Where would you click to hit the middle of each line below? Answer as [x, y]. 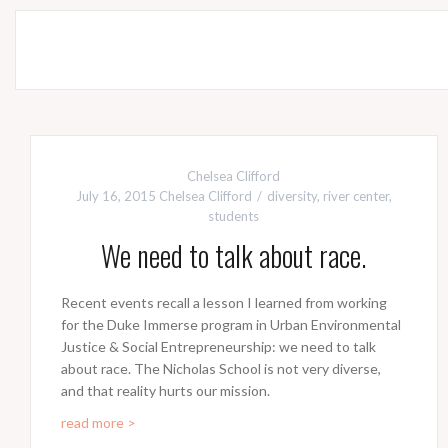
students [234, 216]
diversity [291, 196]
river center [355, 196]
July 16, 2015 [115, 196]
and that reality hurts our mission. [165, 391]
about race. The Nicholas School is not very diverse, [221, 369]
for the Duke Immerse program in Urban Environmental [231, 325]
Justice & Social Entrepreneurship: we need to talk [218, 347]
